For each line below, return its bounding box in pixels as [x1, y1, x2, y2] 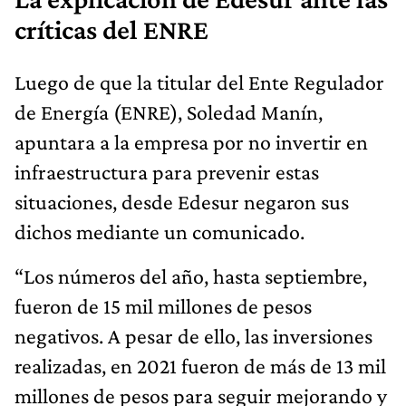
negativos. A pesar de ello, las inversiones [14, 323, 372, 348]
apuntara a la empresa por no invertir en [14, 129, 368, 154]
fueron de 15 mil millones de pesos [14, 293, 312, 318]
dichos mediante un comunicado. [14, 218, 304, 244]
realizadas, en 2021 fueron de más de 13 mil [14, 353, 386, 378]
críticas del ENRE [14, 14, 208, 45]
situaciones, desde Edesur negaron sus [14, 188, 349, 214]
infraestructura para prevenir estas [14, 159, 319, 184]
